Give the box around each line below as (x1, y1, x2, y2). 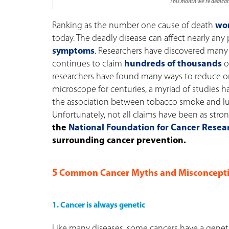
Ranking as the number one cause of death (52, 21, 213, 31)
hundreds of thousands (124, 59, 222, 70)
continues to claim (52, 59, 124, 70)
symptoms (52, 47, 95, 57)
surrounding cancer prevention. (52, 136, 186, 146)
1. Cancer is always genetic (52, 201, 145, 210)
